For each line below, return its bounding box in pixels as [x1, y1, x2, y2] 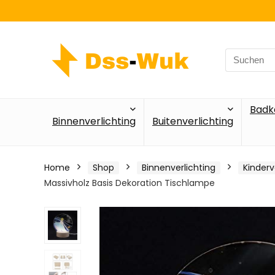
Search [225, 48, 257, 61]
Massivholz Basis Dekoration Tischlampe [44, 177, 215, 189]
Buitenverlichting [152, 114, 233, 128]
